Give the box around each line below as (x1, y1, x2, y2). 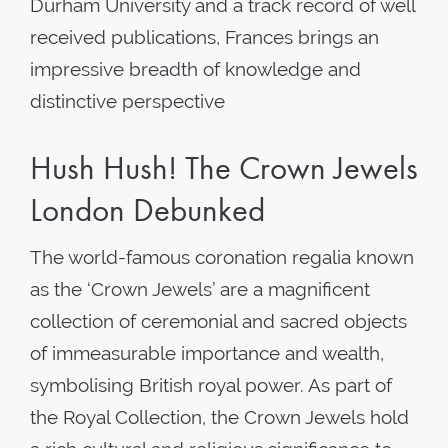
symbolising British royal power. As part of (30, 374, 392, 396)
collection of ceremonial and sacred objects (30, 310, 407, 332)
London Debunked (30, 189, 265, 231)
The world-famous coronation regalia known (30, 246, 414, 268)
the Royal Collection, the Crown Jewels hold (30, 406, 409, 428)
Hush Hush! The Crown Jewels (30, 147, 418, 189)
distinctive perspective (30, 90, 225, 112)
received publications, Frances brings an (30, 26, 379, 48)
